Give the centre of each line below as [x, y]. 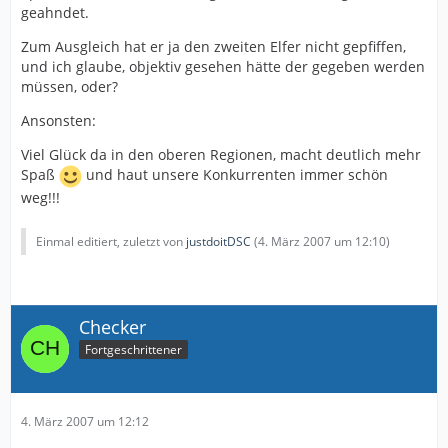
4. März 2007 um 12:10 [322, 241]
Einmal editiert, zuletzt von [111, 241]
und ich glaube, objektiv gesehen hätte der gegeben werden [223, 66]
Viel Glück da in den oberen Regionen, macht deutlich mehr [221, 154]
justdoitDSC [218, 241]
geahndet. [55, 12]
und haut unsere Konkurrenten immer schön [235, 174]
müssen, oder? [69, 86]
